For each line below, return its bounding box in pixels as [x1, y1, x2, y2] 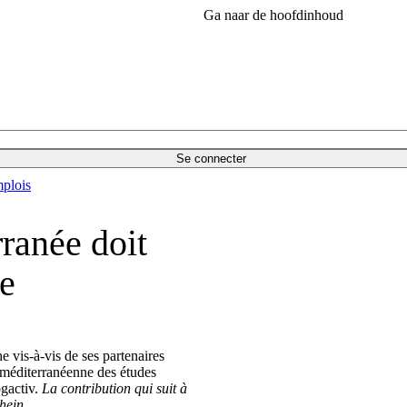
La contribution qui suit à [41, 381, 187, 397]
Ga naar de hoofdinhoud [203, 7, 343, 23]
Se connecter [175, 152, 246, 165]
